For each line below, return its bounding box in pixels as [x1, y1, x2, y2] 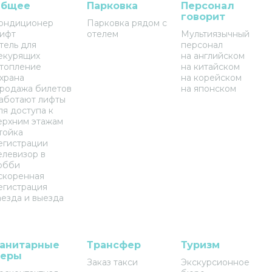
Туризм [180, 239, 220, 251]
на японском [180, 83, 236, 94]
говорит [180, 11, 225, 22]
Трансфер [86, 239, 141, 251]
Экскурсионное [180, 257, 250, 268]
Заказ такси [86, 257, 138, 268]
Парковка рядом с [86, 18, 167, 29]
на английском [180, 50, 245, 61]
